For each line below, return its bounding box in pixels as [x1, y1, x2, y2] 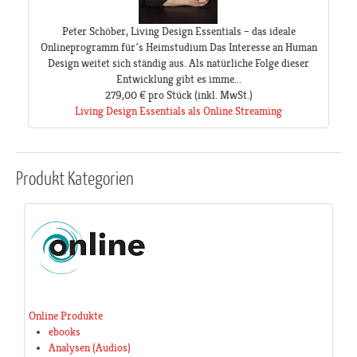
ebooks [49, 325, 80, 339]
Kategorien [65, 167, 134, 189]
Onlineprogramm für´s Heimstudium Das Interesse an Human [40, 41, 317, 54]
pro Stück [147, 88, 192, 102]
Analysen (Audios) [49, 341, 131, 355]
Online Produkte [29, 309, 103, 323]
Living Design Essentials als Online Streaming [75, 104, 282, 118]
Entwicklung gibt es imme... [116, 73, 241, 86]
